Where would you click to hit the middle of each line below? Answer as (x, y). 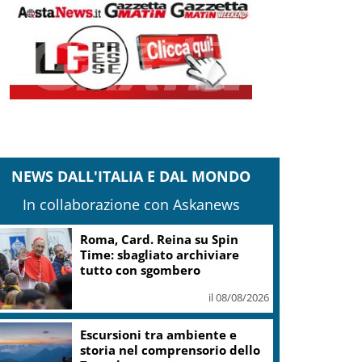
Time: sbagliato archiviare (160, 255)
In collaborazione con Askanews (131, 204)
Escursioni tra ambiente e (159, 334)
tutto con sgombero (141, 270)
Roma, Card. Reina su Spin (160, 240)
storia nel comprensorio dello (170, 349)
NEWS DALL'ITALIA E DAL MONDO (131, 176)
